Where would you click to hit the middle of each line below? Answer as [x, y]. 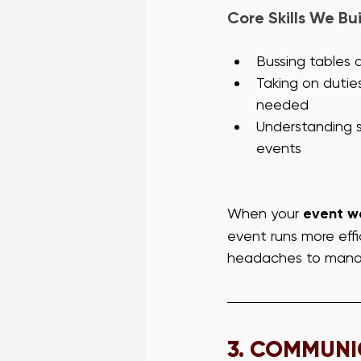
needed [282, 105]
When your [265, 214]
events [279, 148]
